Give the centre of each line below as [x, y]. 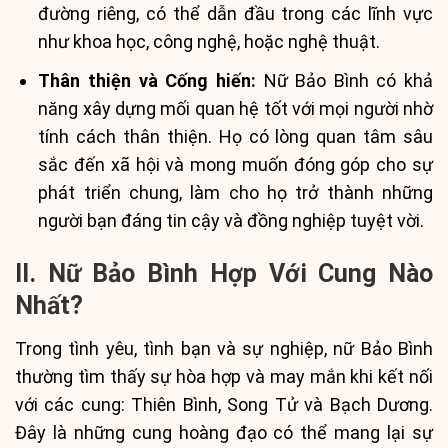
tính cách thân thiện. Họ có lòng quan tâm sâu [235, 136]
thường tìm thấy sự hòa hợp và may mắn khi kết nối [224, 376]
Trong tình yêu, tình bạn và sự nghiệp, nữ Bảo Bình [224, 348]
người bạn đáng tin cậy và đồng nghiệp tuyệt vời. [231, 220]
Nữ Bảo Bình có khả [344, 80]
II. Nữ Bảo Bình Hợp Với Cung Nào [224, 274]
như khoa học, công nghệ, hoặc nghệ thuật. [209, 42]
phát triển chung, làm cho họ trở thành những [235, 192]
